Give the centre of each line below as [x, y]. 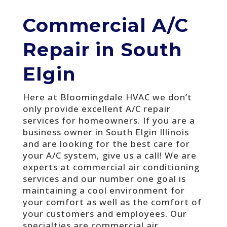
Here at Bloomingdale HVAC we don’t [107, 97]
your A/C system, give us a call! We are [109, 155]
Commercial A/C [105, 25]
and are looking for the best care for [106, 143]
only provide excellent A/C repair [97, 108]
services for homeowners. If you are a [109, 120]
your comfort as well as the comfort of [112, 202]
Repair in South [102, 49]
